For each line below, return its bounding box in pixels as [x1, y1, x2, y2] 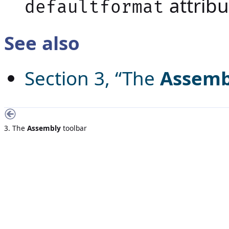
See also [4, 30, 80, 56]
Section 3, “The [25, 65, 160, 91]
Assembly [27, 123, 61, 133]
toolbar [61, 123, 89, 133]
